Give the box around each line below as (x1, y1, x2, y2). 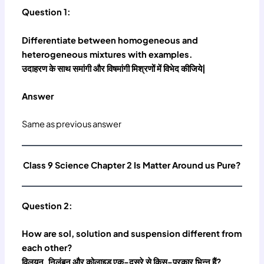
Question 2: (22, 200, 73, 211)
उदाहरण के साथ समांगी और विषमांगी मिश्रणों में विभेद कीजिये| (22, 62, 206, 74)
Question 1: (22, 6, 71, 18)
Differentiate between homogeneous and (22, 34, 199, 45)
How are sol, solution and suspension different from (22, 228, 242, 239)
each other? (22, 242, 73, 253)
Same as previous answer (22, 118, 123, 130)
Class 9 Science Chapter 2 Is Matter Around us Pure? (23, 159, 241, 170)
